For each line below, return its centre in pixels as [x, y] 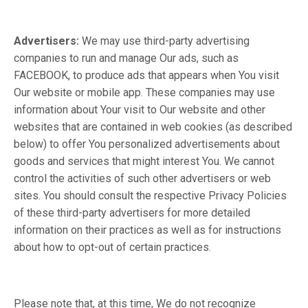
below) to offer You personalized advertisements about [147, 144]
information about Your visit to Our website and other [140, 110]
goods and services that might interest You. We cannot [144, 161]
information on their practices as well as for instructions [147, 230]
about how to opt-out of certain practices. [112, 247]
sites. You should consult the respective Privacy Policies [150, 196]
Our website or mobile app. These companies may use [144, 92]
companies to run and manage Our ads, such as [126, 58]
